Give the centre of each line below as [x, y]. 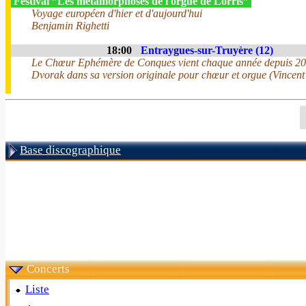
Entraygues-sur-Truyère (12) [207, 50]
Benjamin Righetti [70, 26]
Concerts [48, 269]
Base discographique [70, 150]
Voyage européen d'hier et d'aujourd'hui [117, 13]
